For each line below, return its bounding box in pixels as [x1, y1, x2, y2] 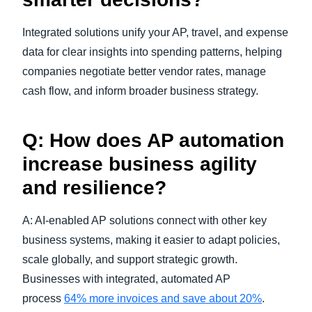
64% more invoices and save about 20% [64, 292, 262, 304]
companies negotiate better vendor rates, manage [22, 65, 266, 77]
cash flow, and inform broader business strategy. [22, 85, 258, 97]
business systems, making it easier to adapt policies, [22, 234, 280, 246]
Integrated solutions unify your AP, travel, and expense [22, 26, 288, 38]
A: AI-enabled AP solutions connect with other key [22, 214, 267, 226]
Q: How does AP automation [22, 130, 284, 151]
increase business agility [22, 153, 257, 175]
